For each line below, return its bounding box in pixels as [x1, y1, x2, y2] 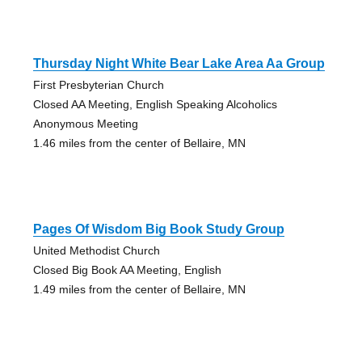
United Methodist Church [32, 243, 160, 257]
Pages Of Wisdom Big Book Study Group [32, 221, 284, 236]
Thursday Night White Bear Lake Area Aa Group [32, 56, 325, 70]
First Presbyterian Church [32, 78, 164, 91]
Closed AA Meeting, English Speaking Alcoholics [32, 97, 277, 111]
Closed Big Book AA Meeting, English [32, 263, 221, 276]
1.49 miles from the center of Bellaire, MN [32, 282, 246, 296]
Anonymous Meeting [32, 116, 138, 130]
